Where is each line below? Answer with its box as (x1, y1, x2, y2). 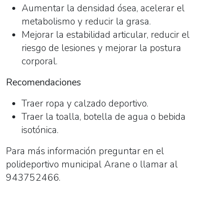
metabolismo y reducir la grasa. (22, 15, 151, 28)
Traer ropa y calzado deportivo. (22, 97, 148, 110)
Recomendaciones (6, 76, 81, 89)
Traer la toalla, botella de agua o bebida (22, 110, 186, 123)
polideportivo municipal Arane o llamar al (6, 158, 178, 171)
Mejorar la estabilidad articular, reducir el (22, 28, 190, 41)
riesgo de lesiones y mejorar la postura (22, 41, 181, 55)
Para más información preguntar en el (6, 144, 164, 158)
